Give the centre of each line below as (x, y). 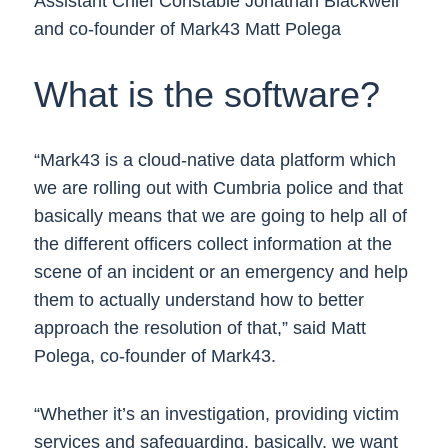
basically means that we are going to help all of (220, 216)
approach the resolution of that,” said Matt (199, 328)
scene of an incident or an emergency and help (220, 272)
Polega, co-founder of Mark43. (157, 356)
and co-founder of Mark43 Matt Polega (187, 29)
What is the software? (206, 94)
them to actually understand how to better (198, 300)
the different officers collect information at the (212, 244)
